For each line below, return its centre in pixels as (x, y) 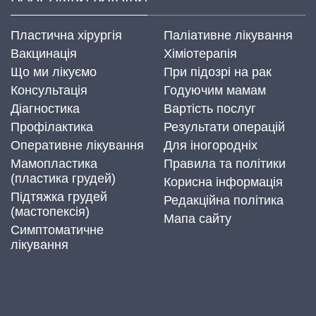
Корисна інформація (223, 182)
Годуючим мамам (215, 90)
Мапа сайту (197, 218)
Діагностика (45, 108)
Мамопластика (54, 163)
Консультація (49, 90)
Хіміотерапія (200, 53)
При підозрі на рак (218, 72)
